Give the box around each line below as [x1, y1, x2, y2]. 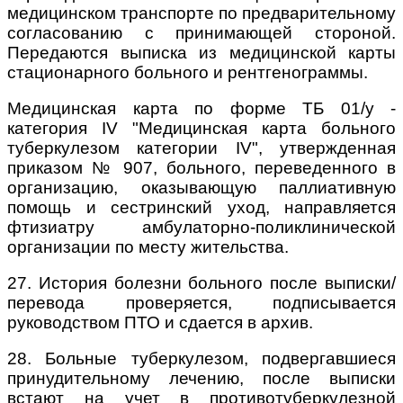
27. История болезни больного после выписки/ [7, 273, 396, 292]
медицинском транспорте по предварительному [7, 3, 396, 22]
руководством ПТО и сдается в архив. [7, 312, 313, 332]
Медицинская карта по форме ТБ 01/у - [7, 98, 396, 118]
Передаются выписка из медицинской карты [7, 42, 396, 62]
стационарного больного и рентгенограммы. [7, 62, 368, 82]
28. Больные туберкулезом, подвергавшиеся [7, 348, 396, 368]
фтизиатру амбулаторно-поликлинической [7, 217, 396, 237]
